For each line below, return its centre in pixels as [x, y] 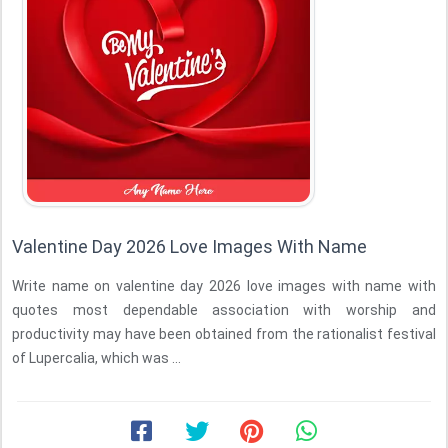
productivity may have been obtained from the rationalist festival [224, 334]
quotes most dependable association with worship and [224, 310]
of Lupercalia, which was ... [96, 358]
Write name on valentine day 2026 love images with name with [224, 286]
